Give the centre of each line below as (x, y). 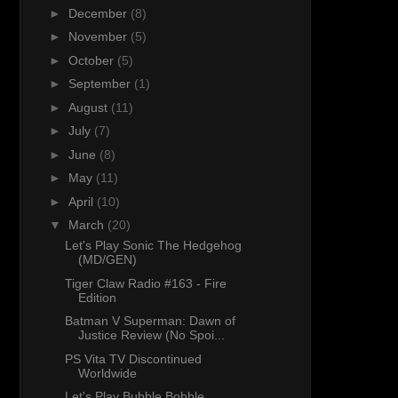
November (99, 37)
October (92, 60)
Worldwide (107, 373)
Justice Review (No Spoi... (151, 335)
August (89, 107)
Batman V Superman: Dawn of (150, 321)
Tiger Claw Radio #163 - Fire (145, 283)
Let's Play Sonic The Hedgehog (153, 246)
